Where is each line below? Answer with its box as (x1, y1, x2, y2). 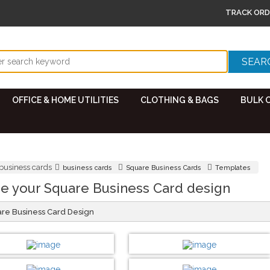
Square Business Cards (126, 164, 201, 172)
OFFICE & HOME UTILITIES (12, 95, 119, 105)
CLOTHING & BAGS (140, 95, 219, 105)
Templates (215, 164, 251, 172)
